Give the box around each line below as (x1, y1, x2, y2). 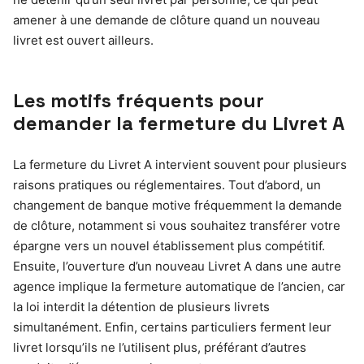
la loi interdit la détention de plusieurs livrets (13, 298, 270, 314)
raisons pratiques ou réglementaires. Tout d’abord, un (13, 176, 321, 193)
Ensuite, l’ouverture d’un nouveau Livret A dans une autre (13, 258, 341, 274)
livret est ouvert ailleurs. (13, 32, 154, 48)
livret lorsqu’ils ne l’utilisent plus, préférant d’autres (13, 339, 306, 355)
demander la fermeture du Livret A (13, 110, 344, 136)
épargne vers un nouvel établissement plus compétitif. (13, 237, 325, 253)
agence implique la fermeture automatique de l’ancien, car (13, 278, 345, 294)
